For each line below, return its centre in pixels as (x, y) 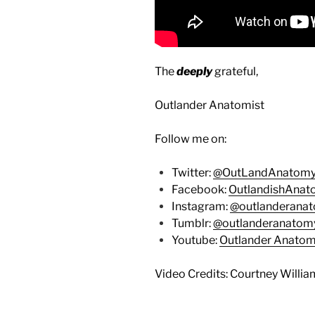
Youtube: (195, 240)
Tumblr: (192, 224)
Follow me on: (191, 139)
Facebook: (200, 190)
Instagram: (201, 207)
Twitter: (192, 173)
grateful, (235, 72)
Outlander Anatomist (210, 105)
